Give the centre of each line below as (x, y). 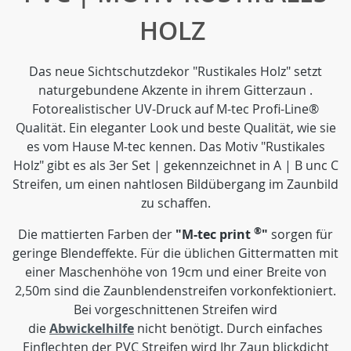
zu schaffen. (175, 203)
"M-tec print (215, 234)
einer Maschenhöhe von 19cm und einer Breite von (175, 272)
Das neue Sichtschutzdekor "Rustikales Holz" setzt (175, 71)
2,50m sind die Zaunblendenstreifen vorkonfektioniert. (175, 291)
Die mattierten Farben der (97, 234)
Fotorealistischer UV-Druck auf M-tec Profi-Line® (175, 109)
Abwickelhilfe (92, 328)
